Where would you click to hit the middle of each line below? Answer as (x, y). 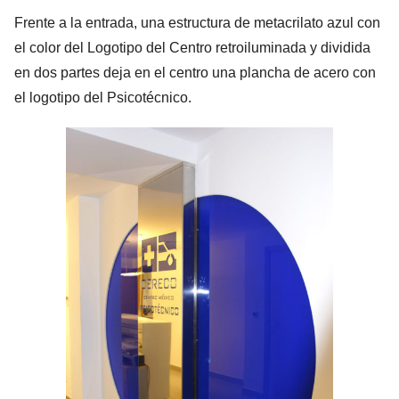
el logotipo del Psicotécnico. (103, 98)
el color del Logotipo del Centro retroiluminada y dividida (192, 48)
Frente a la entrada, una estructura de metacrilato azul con (197, 23)
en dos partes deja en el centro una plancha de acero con (195, 73)
